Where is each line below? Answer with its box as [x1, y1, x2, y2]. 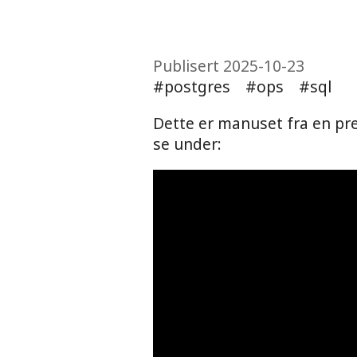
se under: [153, 132, 222, 155]
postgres [164, 76, 230, 98]
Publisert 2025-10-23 [153, 55, 304, 77]
